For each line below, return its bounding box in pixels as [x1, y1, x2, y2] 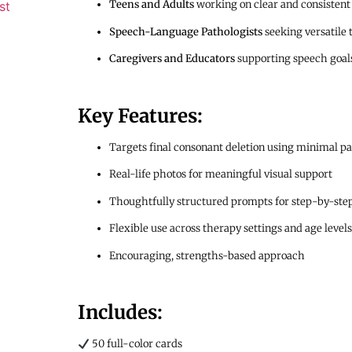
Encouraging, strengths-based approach [108, 248, 305, 262]
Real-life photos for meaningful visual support [108, 167, 332, 181]
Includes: [77, 300, 163, 325]
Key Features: [77, 104, 203, 129]
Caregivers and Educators [108, 52, 235, 66]
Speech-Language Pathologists [108, 24, 262, 38]
